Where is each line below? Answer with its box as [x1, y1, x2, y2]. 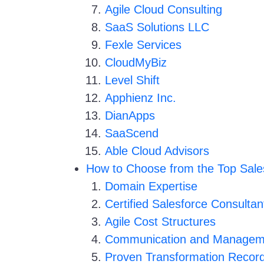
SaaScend [105, 127, 159, 140]
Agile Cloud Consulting [105, 3, 222, 16]
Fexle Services [105, 38, 181, 51]
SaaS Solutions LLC [105, 21, 209, 34]
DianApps [105, 109, 155, 122]
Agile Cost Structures [105, 215, 216, 228]
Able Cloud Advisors [105, 144, 209, 157]
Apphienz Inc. [105, 91, 176, 104]
